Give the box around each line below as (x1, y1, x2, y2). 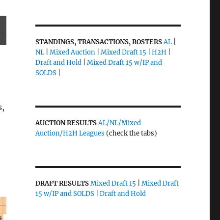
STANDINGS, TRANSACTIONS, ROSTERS (35, 38, 162, 47)
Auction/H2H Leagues (35, 129, 105, 138)
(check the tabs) (104, 129, 157, 138)
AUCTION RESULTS (35, 119, 98, 128)
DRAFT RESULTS (35, 179, 89, 188)
